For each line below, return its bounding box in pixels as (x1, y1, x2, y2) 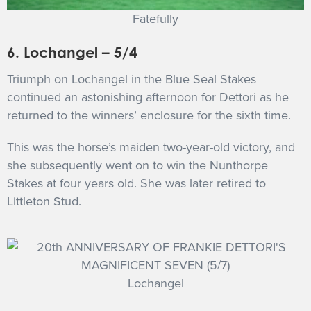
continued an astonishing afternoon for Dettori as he (7, 89, 289, 105)
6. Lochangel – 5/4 (7, 42, 137, 61)
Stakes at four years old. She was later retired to (7, 175, 266, 191)
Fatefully (133, 10, 178, 26)
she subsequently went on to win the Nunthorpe (7, 157, 268, 173)
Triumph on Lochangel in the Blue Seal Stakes (7, 71, 256, 87)
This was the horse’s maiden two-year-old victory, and (7, 139, 295, 155)
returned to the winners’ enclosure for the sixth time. (7, 107, 291, 123)
